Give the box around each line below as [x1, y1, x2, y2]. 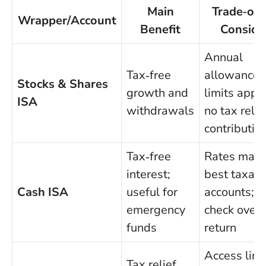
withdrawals [126, 102, 194, 119]
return [204, 219, 236, 236]
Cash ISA [17, 183, 68, 200]
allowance [204, 66, 259, 83]
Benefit [140, 21, 180, 37]
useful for [126, 183, 178, 200]
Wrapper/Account [17, 12, 116, 28]
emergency [126, 201, 185, 218]
